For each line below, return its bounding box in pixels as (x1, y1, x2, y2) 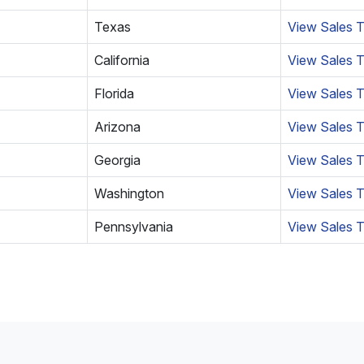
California (94, 52, 149, 68)
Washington (94, 185, 164, 201)
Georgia (94, 152, 141, 168)
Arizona (94, 119, 141, 135)
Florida (94, 85, 134, 102)
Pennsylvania (94, 219, 173, 235)
